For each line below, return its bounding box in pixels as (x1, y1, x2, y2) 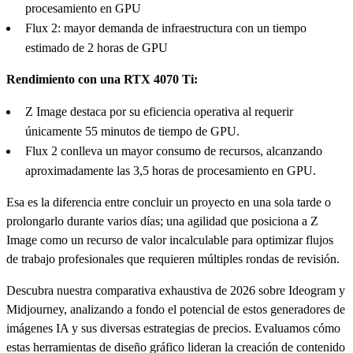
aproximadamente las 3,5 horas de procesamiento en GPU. (25, 163, 316, 177)
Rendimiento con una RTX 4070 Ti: (6, 72, 198, 86)
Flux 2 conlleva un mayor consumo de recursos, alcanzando (25, 143, 322, 158)
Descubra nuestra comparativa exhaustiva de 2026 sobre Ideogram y (6, 283, 345, 297)
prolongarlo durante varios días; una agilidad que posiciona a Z (6, 214, 318, 228)
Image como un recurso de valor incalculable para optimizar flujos (6, 232, 333, 247)
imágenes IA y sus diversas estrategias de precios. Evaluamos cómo (6, 321, 340, 335)
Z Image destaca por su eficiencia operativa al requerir (25, 104, 293, 118)
